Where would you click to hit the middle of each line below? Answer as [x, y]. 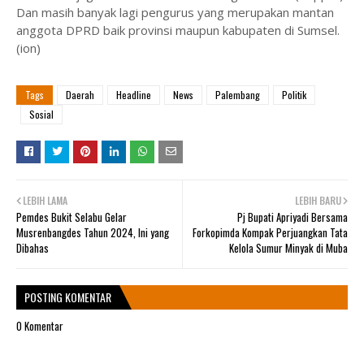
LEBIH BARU [318, 201]
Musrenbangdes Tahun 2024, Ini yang [93, 233]
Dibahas [32, 248]
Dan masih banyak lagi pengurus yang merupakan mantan [175, 13]
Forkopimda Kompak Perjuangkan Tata [270, 233]
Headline [134, 95]
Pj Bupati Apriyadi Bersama [292, 217]
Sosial [41, 115]
